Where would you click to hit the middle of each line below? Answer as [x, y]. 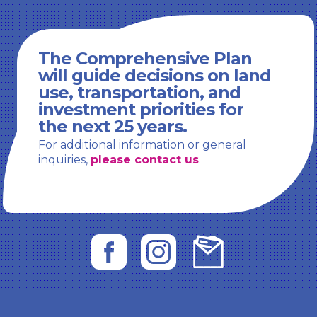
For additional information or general [143, 145]
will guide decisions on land [155, 75]
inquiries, [65, 160]
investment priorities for [141, 109]
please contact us [145, 160]
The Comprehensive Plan [145, 58]
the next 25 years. [113, 126]
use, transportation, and [140, 92]
